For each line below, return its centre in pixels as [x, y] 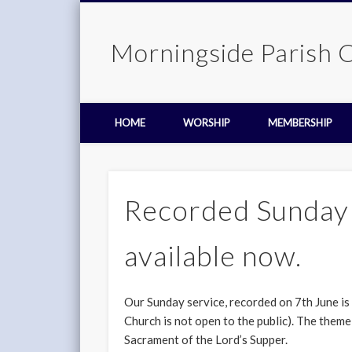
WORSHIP [207, 123]
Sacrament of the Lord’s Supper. [206, 340]
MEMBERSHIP [300, 123]
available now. [213, 256]
